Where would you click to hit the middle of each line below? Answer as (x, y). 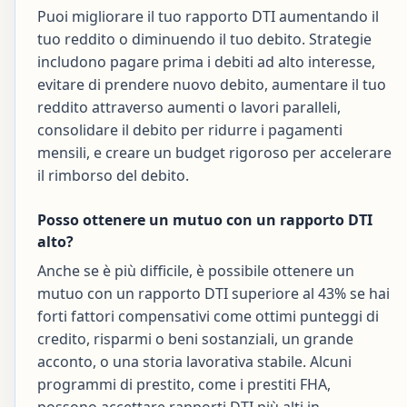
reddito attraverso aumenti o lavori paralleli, (189, 107)
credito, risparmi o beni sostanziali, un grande (195, 338)
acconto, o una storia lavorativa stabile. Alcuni (194, 361)
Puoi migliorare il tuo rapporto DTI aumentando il (208, 16)
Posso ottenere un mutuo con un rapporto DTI (205, 219)
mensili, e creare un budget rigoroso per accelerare (214, 152)
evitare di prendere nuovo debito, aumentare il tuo (212, 84)
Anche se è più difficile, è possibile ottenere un (196, 270)
